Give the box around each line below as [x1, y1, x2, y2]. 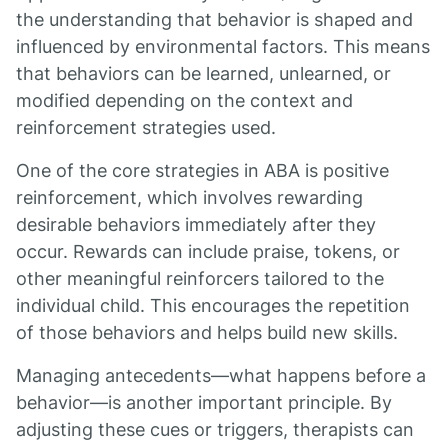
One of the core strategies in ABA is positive [16, 160, 389, 181]
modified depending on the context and [16, 90, 353, 111]
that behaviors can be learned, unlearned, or [16, 63, 391, 84]
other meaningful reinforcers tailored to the [16, 268, 384, 289]
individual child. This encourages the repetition [16, 295, 410, 316]
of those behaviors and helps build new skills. [16, 322, 398, 343]
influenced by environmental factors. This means [16, 36, 430, 57]
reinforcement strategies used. [16, 117, 276, 138]
